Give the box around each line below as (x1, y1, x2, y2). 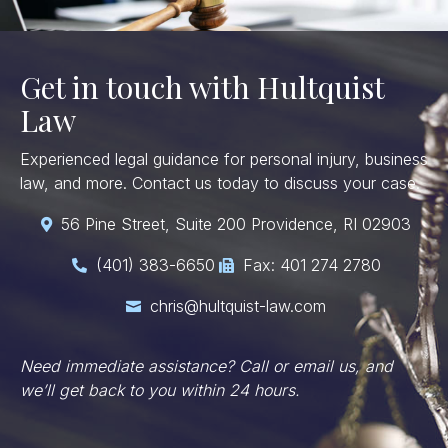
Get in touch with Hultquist (20, 66, 384, 107)
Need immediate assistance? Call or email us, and (20, 355, 393, 376)
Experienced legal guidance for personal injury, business (20, 148, 428, 169)
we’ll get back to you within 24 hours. (20, 379, 300, 400)
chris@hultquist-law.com (150, 295, 326, 316)
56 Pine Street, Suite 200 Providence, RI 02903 (61, 213, 411, 234)
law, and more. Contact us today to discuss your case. (20, 172, 420, 193)
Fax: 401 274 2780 (242, 254, 381, 275)
